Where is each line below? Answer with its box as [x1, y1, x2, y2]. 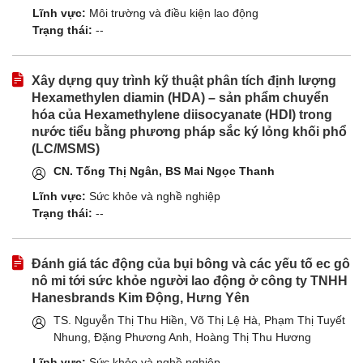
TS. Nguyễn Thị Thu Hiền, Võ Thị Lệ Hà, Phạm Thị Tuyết [53, 314, 345, 327]
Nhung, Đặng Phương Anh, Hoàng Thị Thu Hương [53, 331, 311, 344]
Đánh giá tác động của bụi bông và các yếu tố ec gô [32, 257, 350, 271]
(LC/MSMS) [32, 142, 100, 156]
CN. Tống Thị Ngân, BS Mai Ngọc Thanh [53, 164, 275, 178]
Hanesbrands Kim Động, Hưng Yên [32, 291, 250, 305]
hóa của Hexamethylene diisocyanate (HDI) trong [32, 108, 332, 122]
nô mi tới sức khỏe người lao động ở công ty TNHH [32, 274, 348, 288]
